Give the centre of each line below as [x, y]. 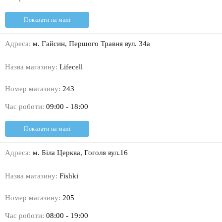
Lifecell [70, 67]
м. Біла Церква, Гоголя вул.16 [79, 153]
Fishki [68, 176]
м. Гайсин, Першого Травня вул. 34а [90, 44]
